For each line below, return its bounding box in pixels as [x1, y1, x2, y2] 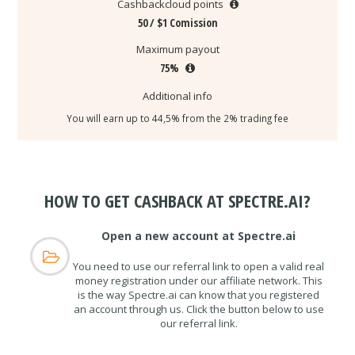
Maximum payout [136, 42, 219, 56]
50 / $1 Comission [137, 15, 218, 30]
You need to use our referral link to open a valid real [73, 258, 325, 273]
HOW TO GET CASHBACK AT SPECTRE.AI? [44, 188, 311, 212]
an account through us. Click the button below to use [73, 301, 324, 316]
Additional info [143, 89, 212, 103]
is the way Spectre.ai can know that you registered [78, 287, 320, 302]
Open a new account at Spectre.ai [101, 227, 296, 243]
